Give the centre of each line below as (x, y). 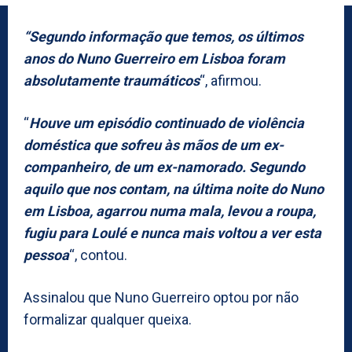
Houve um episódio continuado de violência (167, 123)
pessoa (46, 255)
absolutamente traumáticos (112, 80)
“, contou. (98, 255)
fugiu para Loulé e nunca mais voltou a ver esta (172, 233)
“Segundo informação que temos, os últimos (163, 36)
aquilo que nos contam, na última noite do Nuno (174, 189)
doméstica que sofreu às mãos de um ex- (154, 145)
